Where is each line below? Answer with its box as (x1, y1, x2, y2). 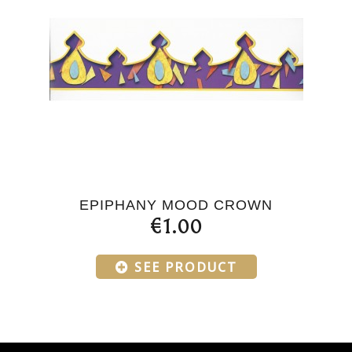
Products (142, 269, 210, 291)
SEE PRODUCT (134, 258, 237, 276)
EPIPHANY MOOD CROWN (79, 196, 273, 213)
